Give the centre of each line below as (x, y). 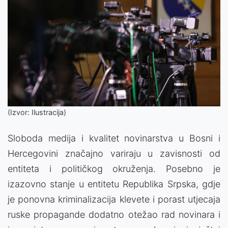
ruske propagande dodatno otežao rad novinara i (114, 214)
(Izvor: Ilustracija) (37, 112)
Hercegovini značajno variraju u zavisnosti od (114, 153)
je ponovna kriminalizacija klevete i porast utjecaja (114, 199)
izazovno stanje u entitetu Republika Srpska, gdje (114, 184)
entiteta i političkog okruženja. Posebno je (114, 168)
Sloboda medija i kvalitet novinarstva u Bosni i (114, 138)
